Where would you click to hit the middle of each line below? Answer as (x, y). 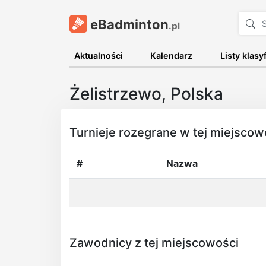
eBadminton (128, 24)
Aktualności (99, 56)
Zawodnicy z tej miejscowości (154, 243)
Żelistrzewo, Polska (146, 94)
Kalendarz (172, 56)
